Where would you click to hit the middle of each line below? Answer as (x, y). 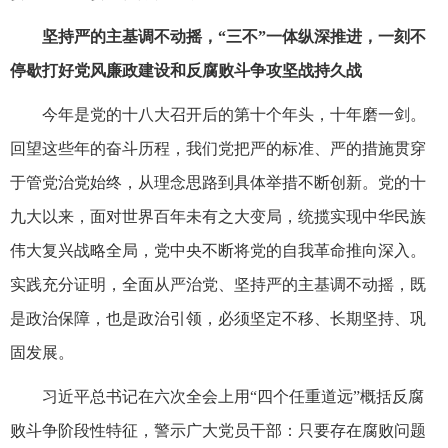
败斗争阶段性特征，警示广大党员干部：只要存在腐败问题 (218, 430)
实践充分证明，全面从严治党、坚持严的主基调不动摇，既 (218, 284)
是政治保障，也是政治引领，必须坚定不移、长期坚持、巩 (218, 318)
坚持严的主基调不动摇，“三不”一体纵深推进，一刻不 (234, 36)
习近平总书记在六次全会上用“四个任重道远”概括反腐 (233, 396)
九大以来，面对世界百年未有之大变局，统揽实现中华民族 (218, 216)
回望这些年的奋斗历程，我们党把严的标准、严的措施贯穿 (218, 148)
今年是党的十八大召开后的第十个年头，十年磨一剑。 (234, 114)
